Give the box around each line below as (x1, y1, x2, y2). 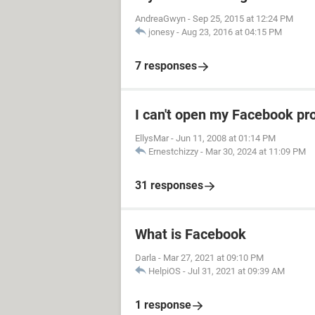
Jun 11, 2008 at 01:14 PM (176, 133, 276, 143)
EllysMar (135, 133, 169, 143)
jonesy (148, 27, 174, 37)
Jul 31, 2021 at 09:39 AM (188, 266, 285, 276)
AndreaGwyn (135, 13, 186, 24)
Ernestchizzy (148, 146, 198, 157)
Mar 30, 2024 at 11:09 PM (205, 146, 306, 157)
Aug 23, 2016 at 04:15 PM (181, 27, 282, 37)
